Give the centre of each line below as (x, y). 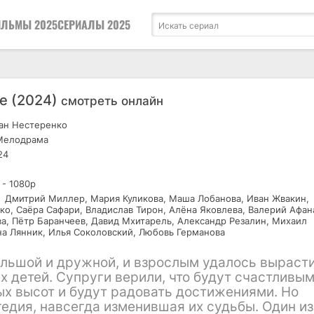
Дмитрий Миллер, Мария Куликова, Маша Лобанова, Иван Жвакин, (156, 198)
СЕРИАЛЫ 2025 (94, 25)
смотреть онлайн (112, 101)
